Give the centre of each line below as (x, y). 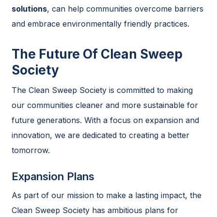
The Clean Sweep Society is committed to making (102, 90)
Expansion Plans (53, 176)
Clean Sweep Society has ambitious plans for (95, 210)
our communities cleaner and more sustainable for (105, 105)
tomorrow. (31, 150)
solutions (29, 8)
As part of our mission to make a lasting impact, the (107, 195)
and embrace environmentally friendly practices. (101, 23)
